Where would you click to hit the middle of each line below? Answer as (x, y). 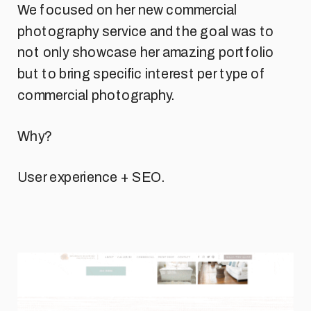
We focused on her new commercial (127, 10)
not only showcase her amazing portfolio (146, 53)
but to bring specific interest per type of (142, 74)
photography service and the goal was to (146, 31)
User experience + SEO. (91, 177)
